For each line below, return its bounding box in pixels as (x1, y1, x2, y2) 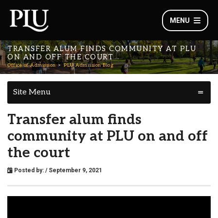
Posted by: (13, 167, 45, 174)
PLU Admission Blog (64, 62, 113, 68)
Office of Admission (7, 62, 56, 68)
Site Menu (13, 88, 51, 97)
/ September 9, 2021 (45, 167, 102, 174)
